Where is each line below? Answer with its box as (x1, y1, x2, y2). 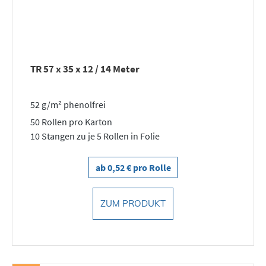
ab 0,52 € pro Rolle (95, 161, 171, 173)
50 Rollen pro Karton (30, 115, 112, 128)
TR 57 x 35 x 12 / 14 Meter (30, 62, 140, 75)
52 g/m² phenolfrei (30, 99, 106, 110)
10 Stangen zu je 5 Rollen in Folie (30, 129, 160, 142)
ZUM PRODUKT (100, 197, 166, 209)
